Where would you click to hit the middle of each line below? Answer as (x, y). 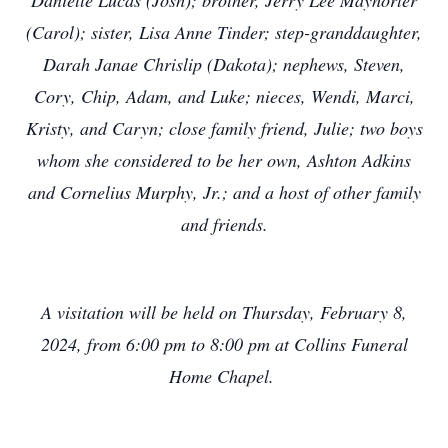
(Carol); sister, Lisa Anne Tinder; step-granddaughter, (224, 32)
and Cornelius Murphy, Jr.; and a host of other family (224, 192)
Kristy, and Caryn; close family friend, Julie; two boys (224, 128)
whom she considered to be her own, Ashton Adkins (224, 160)
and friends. (224, 224)
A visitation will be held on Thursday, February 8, (224, 312)
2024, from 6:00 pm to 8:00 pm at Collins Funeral (224, 344)
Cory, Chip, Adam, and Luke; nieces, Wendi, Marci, (224, 96)
